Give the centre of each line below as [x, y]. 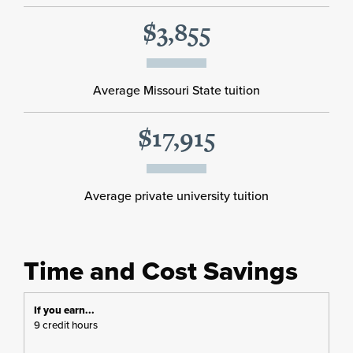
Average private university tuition [176, 195]
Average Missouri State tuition [176, 90]
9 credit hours [66, 325]
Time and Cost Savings [161, 271]
